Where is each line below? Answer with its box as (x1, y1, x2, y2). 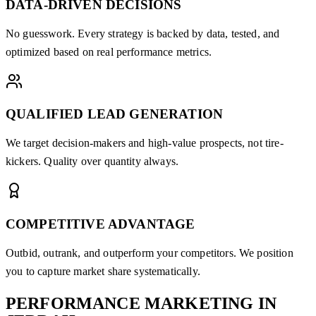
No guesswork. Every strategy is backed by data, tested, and (6, 27, 280, 39)
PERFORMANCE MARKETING (6, 293, 254, 312)
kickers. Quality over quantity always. (6, 155, 179, 168)
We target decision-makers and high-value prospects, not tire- (6, 137, 284, 150)
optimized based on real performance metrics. (6, 45, 212, 58)
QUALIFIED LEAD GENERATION (6, 107, 223, 122)
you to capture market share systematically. (6, 265, 200, 277)
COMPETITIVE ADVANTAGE (6, 216, 195, 231)
